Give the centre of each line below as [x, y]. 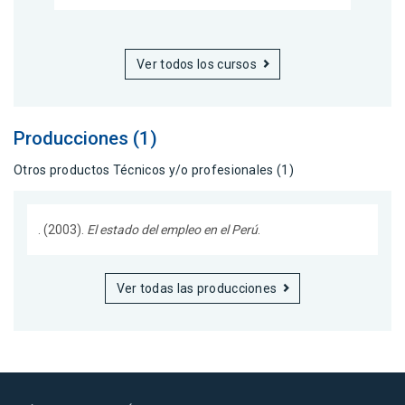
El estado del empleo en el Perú [172, 230]
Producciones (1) [85, 138]
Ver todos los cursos [197, 64]
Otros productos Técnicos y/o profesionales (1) [154, 170]
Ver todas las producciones [197, 289]
